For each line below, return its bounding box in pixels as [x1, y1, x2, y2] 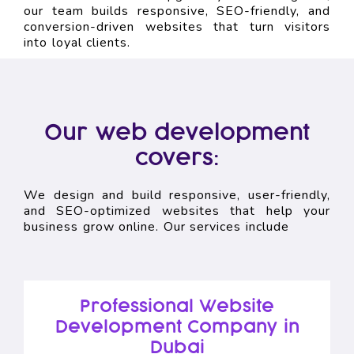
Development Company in [55, 316, 299, 337]
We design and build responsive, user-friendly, [24, 186, 330, 204]
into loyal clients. [24, 33, 130, 51]
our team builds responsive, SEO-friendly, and [24, 2, 330, 20]
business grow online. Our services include [24, 217, 289, 235]
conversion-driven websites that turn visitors [24, 17, 330, 36]
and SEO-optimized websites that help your [24, 201, 330, 220]
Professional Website [79, 296, 275, 317]
